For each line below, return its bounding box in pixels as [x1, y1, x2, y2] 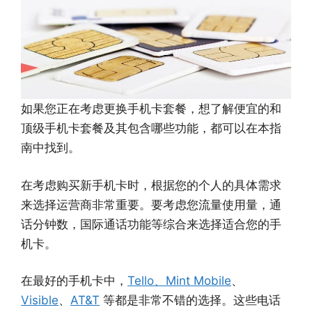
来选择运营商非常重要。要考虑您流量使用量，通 [21, 197, 281, 212]
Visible [21, 293, 58, 308]
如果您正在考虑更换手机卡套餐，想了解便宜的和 [21, 102, 281, 116]
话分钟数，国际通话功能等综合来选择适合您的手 [21, 217, 281, 231]
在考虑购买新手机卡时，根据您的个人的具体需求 [21, 178, 281, 192]
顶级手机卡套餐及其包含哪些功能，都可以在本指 [21, 121, 281, 136]
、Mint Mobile [154, 274, 231, 288]
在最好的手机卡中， [21, 274, 127, 288]
